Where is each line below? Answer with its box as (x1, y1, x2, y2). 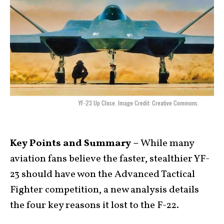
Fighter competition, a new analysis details (10, 183, 199, 197)
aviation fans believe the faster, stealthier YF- (10, 152, 209, 166)
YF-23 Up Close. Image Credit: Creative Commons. (78, 98, 199, 107)
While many (139, 136, 194, 151)
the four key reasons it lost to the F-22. (10, 198, 179, 213)
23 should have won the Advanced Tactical (10, 167, 195, 182)
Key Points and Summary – (10, 136, 139, 151)
